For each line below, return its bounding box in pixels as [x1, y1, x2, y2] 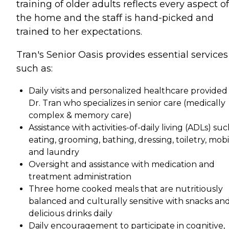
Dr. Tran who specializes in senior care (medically [29, 98, 225, 108]
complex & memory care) [29, 110, 132, 120]
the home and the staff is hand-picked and [16, 12, 214, 24]
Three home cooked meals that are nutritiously [29, 184, 223, 194]
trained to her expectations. [16, 26, 142, 37]
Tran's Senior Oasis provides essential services [16, 49, 228, 60]
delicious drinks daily [29, 208, 112, 218]
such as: [16, 62, 53, 74]
